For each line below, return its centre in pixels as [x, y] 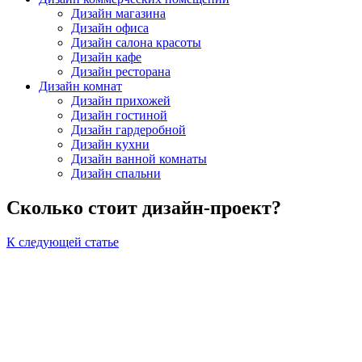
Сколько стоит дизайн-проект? [144, 208]
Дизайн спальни [116, 174]
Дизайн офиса [110, 28]
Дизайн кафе [106, 57]
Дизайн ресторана [121, 72]
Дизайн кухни [110, 145]
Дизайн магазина [118, 14]
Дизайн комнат [80, 86]
